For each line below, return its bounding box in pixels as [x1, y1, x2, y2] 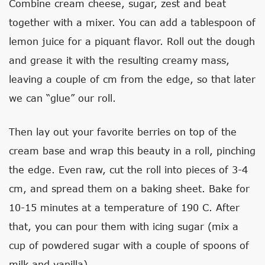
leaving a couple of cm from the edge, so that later [9, 73, 256, 85]
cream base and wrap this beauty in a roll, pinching [9, 144, 256, 156]
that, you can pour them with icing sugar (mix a [9, 220, 238, 232]
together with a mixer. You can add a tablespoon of [9, 16, 256, 28]
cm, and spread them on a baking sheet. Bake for [9, 182, 250, 194]
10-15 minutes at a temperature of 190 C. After [9, 201, 240, 213]
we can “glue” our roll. [9, 92, 116, 104]
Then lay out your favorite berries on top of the [9, 125, 237, 137]
